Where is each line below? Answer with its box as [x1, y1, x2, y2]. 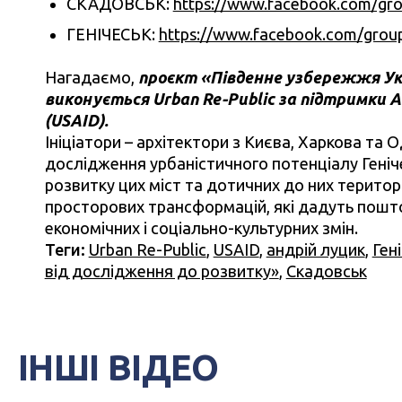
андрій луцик [266, 240, 365, 259]
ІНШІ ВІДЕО [18, 347, 218, 389]
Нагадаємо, [44, 68, 138, 87]
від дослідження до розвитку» [44, 262, 279, 281]
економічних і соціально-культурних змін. [44, 219, 358, 238]
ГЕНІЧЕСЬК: [66, 25, 159, 44]
